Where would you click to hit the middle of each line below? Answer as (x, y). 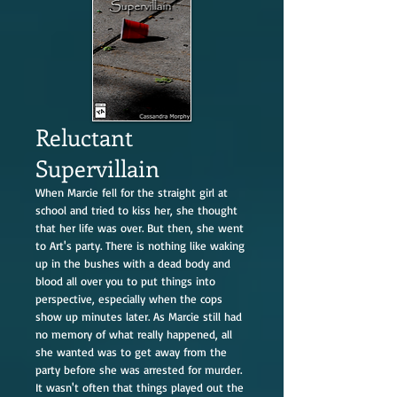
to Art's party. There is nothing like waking (140, 245)
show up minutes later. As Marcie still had (139, 316)
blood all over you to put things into (125, 281)
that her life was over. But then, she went (140, 228)
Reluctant (84, 137)
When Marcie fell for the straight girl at (132, 192)
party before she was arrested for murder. (139, 370)
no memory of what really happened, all (134, 334)
